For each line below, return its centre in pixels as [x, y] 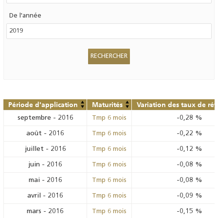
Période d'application [43, 105]
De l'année [25, 16]
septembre [34, 118]
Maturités [107, 105]
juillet [34, 149]
